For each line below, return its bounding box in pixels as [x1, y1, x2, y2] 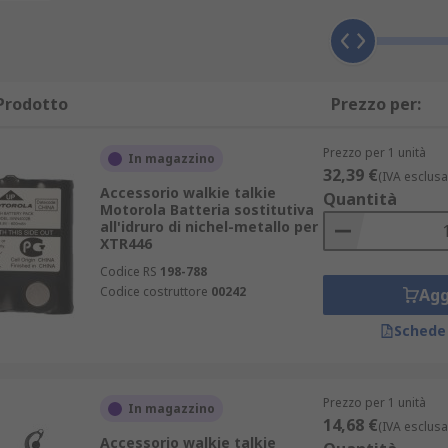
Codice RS [99, 263, 157, 280]
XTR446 [99, 234, 152, 253]
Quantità [322, 188, 397, 210]
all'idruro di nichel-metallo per [99, 217, 318, 236]
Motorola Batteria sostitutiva [99, 200, 314, 219]
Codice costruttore [99, 283, 208, 300]
